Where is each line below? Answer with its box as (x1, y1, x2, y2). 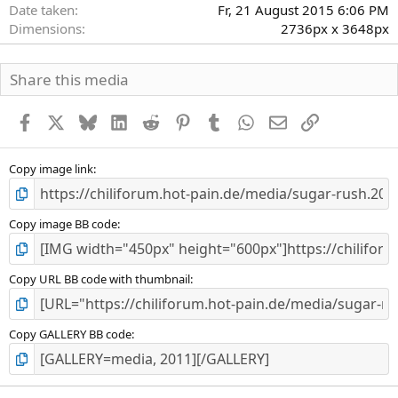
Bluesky (95, 111, 144, 130)
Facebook (32, 111, 92, 130)
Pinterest (190, 111, 245, 130)
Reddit (159, 111, 199, 130)
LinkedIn (127, 111, 181, 130)
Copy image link (9, 161, 93, 178)
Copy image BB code (9, 216, 117, 233)
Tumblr (222, 111, 267, 130)
